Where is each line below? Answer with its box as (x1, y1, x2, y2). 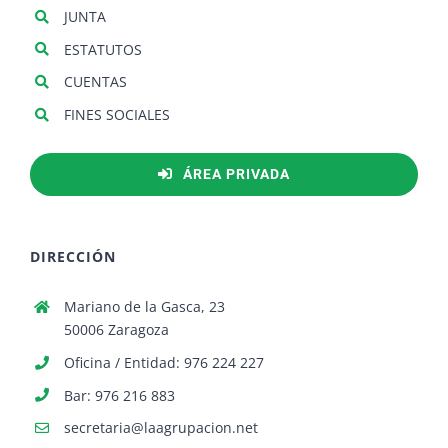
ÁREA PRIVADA (182, 165, 290, 182)
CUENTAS (63, 72, 127, 92)
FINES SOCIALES (63, 105, 170, 125)
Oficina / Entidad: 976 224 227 (63, 352, 264, 372)
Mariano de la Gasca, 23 (63, 296, 225, 316)
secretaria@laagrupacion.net (63, 418, 258, 438)
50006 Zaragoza (63, 319, 169, 339)
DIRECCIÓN (30, 246, 116, 266)
